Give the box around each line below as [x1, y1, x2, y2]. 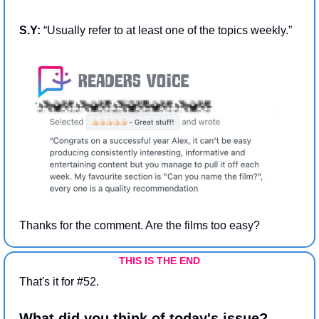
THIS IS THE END [119, 255, 200, 267]
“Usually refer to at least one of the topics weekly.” [43, 24, 292, 37]
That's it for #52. [19, 276, 99, 288]
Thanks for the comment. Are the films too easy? [19, 219, 260, 232]
